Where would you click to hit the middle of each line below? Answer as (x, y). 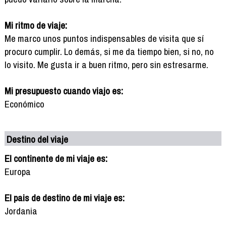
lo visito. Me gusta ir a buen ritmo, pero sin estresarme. (106, 64)
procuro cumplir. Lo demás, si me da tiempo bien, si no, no (109, 51)
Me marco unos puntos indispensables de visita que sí (104, 38)
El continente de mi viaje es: (56, 158)
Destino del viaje (38, 139)
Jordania (21, 211)
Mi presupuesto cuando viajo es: (64, 91)
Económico (24, 104)
